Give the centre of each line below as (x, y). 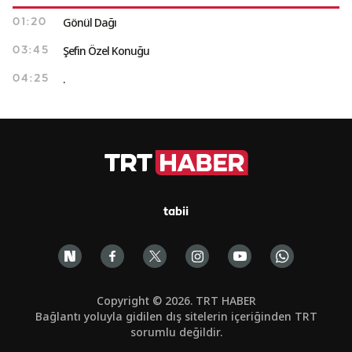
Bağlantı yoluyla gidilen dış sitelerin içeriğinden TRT (176, 316)
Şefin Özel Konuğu (106, 51)
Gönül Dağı (90, 22)
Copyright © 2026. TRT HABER (176, 301)
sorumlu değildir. (176, 332)
